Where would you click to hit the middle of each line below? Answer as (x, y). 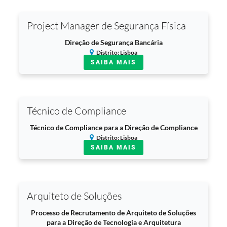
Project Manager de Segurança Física (106, 26)
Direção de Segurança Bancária (113, 42)
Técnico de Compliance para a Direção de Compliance (113, 127)
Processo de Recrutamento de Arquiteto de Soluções (113, 213)
